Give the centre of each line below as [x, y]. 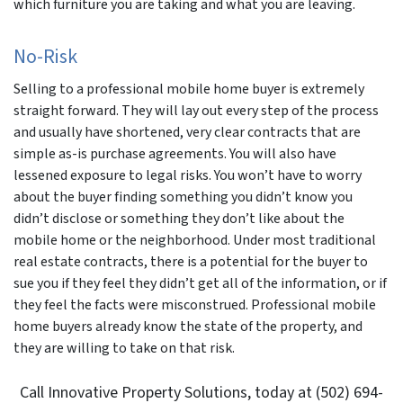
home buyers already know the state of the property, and [188, 326]
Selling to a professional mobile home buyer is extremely [189, 89]
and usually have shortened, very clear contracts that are [187, 132]
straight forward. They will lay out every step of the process [196, 110]
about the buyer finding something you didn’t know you [183, 197]
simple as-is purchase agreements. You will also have [175, 153]
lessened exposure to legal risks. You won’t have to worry [188, 175]
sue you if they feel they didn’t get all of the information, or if [200, 283]
